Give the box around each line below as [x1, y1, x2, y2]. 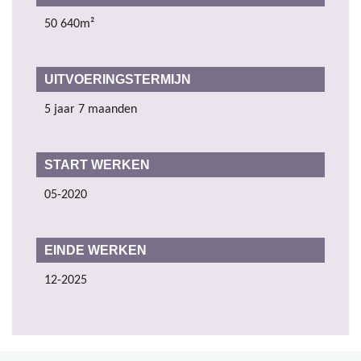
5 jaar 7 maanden [44, 102, 137, 116]
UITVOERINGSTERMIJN [44, 72, 191, 86]
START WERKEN [44, 157, 150, 172]
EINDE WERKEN [44, 243, 147, 257]
